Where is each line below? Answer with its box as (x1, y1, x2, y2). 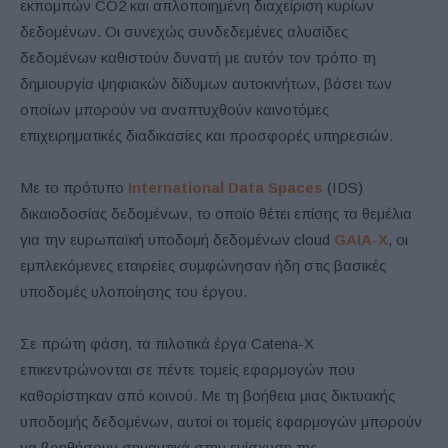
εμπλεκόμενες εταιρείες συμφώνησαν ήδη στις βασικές (20, 257, 386, 275)
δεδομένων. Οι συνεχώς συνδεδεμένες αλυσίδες (20, 23, 348, 41)
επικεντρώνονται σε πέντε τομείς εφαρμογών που (20, 361, 355, 379)
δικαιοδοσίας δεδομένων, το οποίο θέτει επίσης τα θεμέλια (20, 205, 412, 223)
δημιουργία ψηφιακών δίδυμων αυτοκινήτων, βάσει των (20, 75, 392, 93)
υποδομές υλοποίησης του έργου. (20, 283, 247, 301)
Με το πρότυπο (20, 179, 128, 197)
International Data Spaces (128, 179, 323, 197)
